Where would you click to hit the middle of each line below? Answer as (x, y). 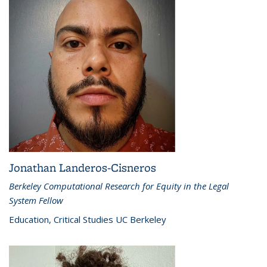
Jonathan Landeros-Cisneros (83, 168)
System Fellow (36, 201)
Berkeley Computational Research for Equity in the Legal (119, 186)
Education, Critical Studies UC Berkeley (88, 220)
